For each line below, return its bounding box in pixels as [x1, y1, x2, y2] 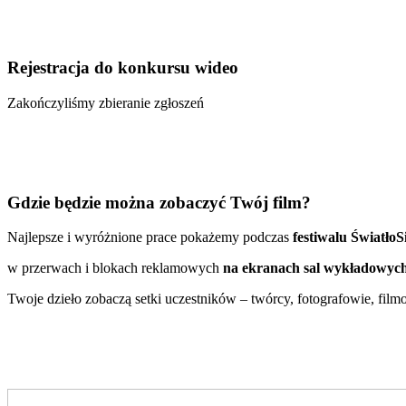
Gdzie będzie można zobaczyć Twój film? [7, 192, 311, 212]
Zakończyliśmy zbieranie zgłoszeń [7, 94, 204, 111]
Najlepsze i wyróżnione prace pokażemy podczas [7, 229, 293, 246]
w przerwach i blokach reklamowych [7, 260, 223, 276]
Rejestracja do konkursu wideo [7, 58, 238, 78]
